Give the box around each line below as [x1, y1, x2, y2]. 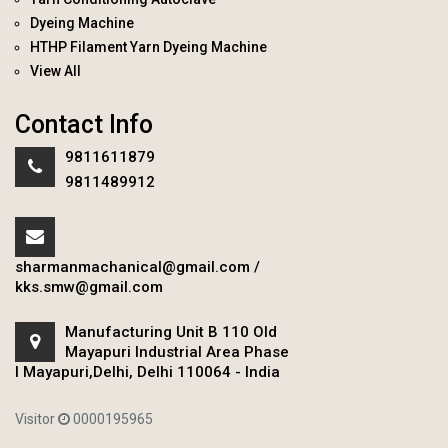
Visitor [15, 411, 58, 428]
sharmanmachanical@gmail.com [15, 258, 250, 277]
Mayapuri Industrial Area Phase [65, 343, 289, 362]
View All [30, 63, 81, 80]
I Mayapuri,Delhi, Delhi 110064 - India [15, 363, 280, 382]
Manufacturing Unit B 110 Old [65, 323, 277, 342]
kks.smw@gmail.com [15, 278, 163, 297]
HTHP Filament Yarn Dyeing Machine [30, 39, 267, 56]
